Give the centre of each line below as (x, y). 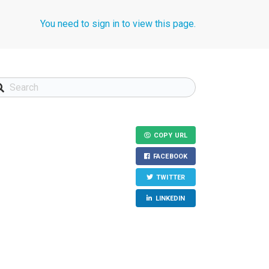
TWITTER (171, 177)
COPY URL (171, 135)
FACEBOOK (170, 156)
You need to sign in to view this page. (118, 24)
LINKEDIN (170, 198)
